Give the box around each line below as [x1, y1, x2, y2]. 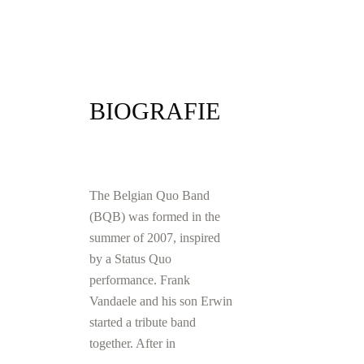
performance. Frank [89, 272, 190, 287]
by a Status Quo [89, 251, 171, 266]
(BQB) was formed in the [89, 209, 220, 223]
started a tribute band [89, 314, 196, 329]
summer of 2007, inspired [89, 230, 220, 245]
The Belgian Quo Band [89, 188, 210, 202]
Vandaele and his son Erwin [89, 293, 232, 308]
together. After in [89, 336, 175, 350]
